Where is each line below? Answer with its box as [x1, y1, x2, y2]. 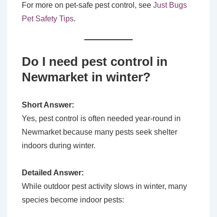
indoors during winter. [22, 141, 95, 150]
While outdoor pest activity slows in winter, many [22, 182, 187, 191]
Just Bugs [153, 1, 187, 10]
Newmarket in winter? [22, 70, 151, 85]
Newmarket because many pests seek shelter [22, 128, 177, 137]
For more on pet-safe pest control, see [22, 1, 153, 10]
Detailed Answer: [22, 169, 84, 177]
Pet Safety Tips [22, 15, 74, 23]
